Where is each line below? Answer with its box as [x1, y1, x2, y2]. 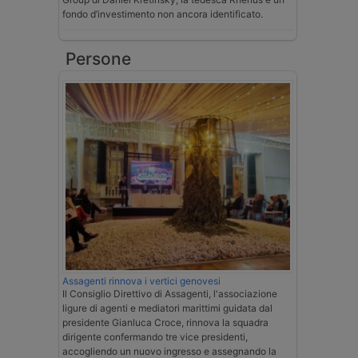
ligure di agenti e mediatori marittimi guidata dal [62, 302, 272, 315]
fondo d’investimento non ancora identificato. [62, 8, 263, 21]
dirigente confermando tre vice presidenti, [62, 331, 248, 344]
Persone [66, 49, 131, 70]
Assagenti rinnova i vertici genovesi [62, 275, 221, 288]
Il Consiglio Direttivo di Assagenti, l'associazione [62, 288, 277, 300]
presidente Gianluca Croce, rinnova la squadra [62, 316, 268, 329]
